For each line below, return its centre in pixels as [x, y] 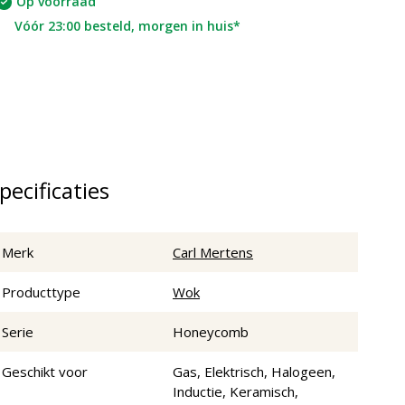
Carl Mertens [213, 253]
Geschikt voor [45, 372]
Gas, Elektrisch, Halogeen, [254, 372]
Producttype [41, 292]
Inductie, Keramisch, [235, 392]
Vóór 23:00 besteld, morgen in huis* [127, 26]
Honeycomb [211, 332]
